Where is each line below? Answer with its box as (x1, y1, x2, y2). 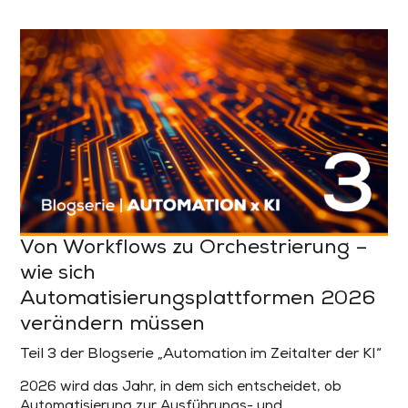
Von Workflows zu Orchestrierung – (20, 237, 369, 259)
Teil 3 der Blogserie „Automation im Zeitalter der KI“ (20, 346, 382, 362)
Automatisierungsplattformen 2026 (20, 288, 376, 310)
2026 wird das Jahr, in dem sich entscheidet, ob (20, 380, 342, 394)
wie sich (20, 262, 97, 284)
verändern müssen (20, 313, 206, 335)
